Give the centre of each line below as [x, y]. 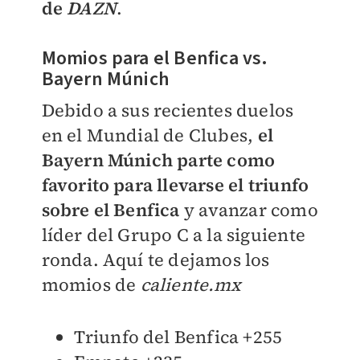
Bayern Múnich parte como [158, 160]
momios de [91, 284]
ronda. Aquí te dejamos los [155, 259]
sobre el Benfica [110, 209]
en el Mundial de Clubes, [149, 135]
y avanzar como [249, 209]
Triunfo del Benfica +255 [178, 336]
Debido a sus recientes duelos [168, 110]
